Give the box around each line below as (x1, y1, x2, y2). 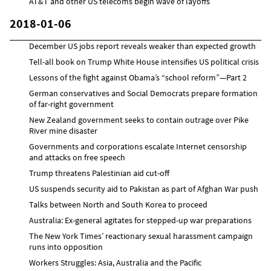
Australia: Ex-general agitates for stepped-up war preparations (29, 214, 252, 226)
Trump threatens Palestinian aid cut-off (29, 167, 169, 178)
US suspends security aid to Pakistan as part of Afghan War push (29, 183, 258, 194)
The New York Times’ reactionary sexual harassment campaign (29, 230, 253, 241)
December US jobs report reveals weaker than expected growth (29, 40, 256, 51)
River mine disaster (29, 125, 97, 136)
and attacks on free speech (29, 151, 125, 163)
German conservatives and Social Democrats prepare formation (29, 87, 258, 99)
